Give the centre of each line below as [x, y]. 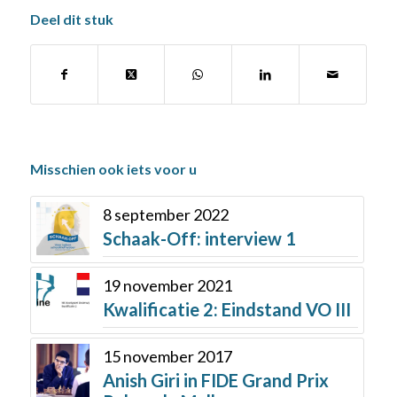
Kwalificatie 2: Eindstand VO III [226, 309]
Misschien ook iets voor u [113, 168]
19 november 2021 [167, 285]
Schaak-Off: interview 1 [199, 238]
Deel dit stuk [71, 19]
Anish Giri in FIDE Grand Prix [215, 380]
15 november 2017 [167, 356]
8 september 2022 [165, 214]
